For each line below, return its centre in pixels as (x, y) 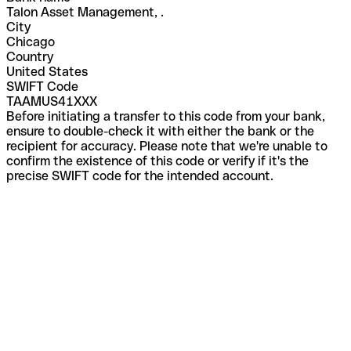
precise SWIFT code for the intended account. (140, 175)
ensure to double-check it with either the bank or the (160, 131)
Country (30, 56)
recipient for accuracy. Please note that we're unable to (167, 146)
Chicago (31, 42)
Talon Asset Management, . (85, 12)
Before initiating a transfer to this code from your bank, (166, 116)
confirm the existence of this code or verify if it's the (157, 161)
